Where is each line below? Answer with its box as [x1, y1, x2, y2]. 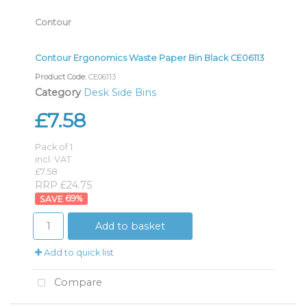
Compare [51, 275, 102, 288]
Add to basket [95, 219, 165, 232]
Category [35, 86, 81, 99]
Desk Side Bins [84, 86, 156, 99]
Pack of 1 [35, 141, 73, 152]
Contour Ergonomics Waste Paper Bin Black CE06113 [35, 52, 265, 63]
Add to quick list [42, 247, 114, 258]
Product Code [35, 71, 85, 82]
